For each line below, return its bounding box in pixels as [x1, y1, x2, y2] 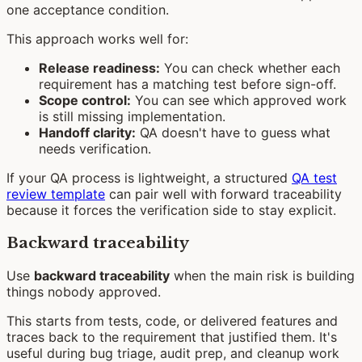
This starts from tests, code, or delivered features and [6, 312, 338, 329]
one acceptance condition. [6, 2, 169, 19]
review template [6, 186, 105, 203]
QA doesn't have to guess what [136, 124, 330, 141]
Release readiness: [39, 60, 160, 77]
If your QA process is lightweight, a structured [6, 170, 292, 187]
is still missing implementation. [39, 108, 225, 125]
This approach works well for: [6, 31, 188, 48]
